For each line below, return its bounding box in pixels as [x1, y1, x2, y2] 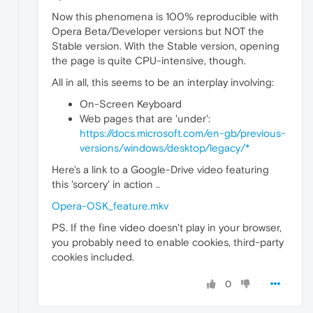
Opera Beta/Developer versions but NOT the [52, 25, 264, 38]
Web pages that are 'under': [80, 112, 210, 125]
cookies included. [52, 251, 134, 263]
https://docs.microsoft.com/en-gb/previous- [80, 127, 286, 140]
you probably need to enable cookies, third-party [52, 236, 284, 249]
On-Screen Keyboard [80, 98, 182, 110]
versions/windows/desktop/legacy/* [80, 142, 250, 154]
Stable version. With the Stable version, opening [52, 40, 279, 52]
